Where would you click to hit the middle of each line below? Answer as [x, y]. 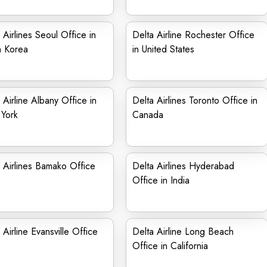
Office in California [170, 246]
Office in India [161, 180]
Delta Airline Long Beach [183, 232]
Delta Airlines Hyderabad [183, 166]
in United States [163, 49]
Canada [149, 115]
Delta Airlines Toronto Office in [195, 100]
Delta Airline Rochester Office [193, 35]
